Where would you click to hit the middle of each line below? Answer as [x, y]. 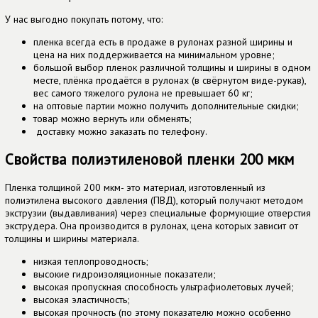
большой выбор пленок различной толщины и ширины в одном [172, 67]
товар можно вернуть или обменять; [113, 118]
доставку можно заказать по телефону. [120, 131]
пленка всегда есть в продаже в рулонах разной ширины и [163, 42]
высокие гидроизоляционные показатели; [125, 274]
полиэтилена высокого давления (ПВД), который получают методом [154, 201]
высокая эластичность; [82, 300]
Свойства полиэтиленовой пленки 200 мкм [149, 160]
